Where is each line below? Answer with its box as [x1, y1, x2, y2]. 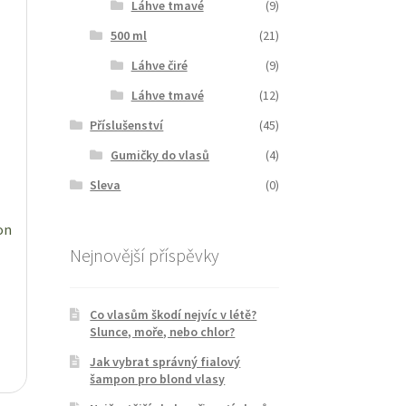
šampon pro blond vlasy [90, 371, 226, 388]
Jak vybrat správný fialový [90, 353, 241, 371]
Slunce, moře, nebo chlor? [90, 324, 236, 341]
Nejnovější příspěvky [69, 243, 219, 266]
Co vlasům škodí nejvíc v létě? [90, 306, 257, 324]
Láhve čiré [130, 56, 188, 73]
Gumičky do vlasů [110, 146, 209, 163]
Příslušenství [90, 116, 164, 133]
